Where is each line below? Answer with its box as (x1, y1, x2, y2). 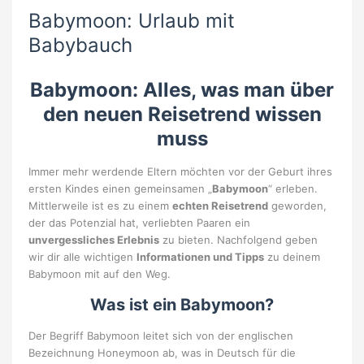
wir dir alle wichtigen (28, 250, 136, 264)
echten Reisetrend (172, 199, 268, 213)
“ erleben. (268, 182, 318, 196)
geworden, (268, 199, 327, 213)
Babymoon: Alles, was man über (30, 78, 334, 102)
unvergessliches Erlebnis (28, 233, 159, 247)
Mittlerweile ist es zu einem (28, 199, 172, 213)
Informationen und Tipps (136, 250, 264, 264)
